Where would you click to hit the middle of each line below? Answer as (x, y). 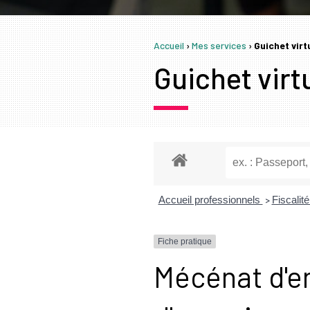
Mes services (219, 46)
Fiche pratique (185, 242)
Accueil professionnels (210, 199)
